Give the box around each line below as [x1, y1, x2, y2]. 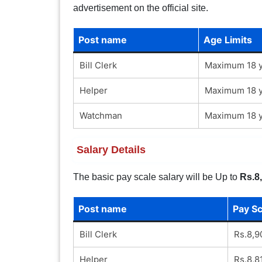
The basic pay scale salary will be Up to [73, 171, 240, 182]
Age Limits [203, 33, 252, 46]
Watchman [79, 109, 122, 121]
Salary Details [76, 143, 146, 156]
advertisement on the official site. [73, 2, 208, 13]
